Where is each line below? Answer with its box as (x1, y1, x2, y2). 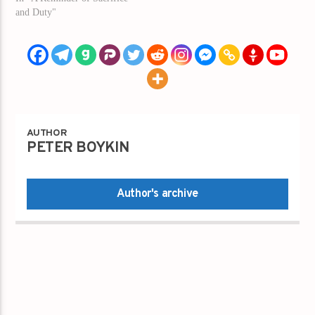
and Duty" (15, 6, 57, 18)
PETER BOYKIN (27, 139, 129, 158)
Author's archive (117, 187, 198, 202)
